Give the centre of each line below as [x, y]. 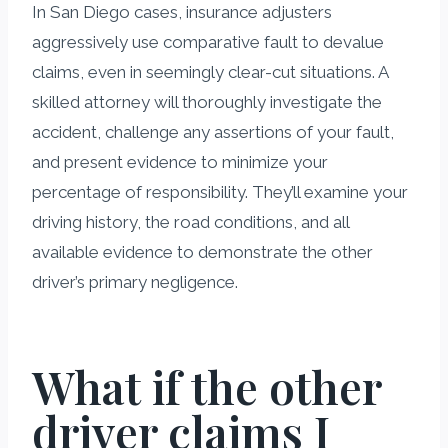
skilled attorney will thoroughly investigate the [207, 101]
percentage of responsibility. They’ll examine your [220, 191]
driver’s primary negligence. [135, 281]
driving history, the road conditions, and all [190, 221]
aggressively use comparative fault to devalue [208, 41]
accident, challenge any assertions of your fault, [213, 131]
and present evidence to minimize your [180, 161]
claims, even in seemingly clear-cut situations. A [210, 71]
